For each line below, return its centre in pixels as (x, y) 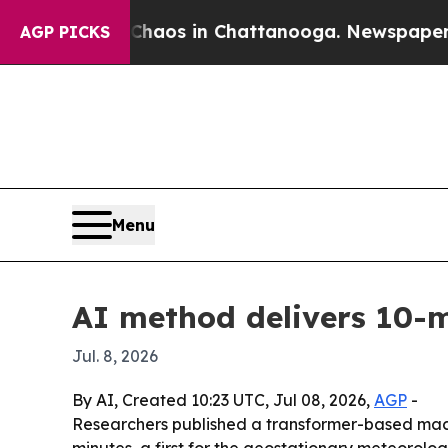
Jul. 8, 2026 (115, 356)
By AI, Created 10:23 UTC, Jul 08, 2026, (223, 400)
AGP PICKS (65, 32)
